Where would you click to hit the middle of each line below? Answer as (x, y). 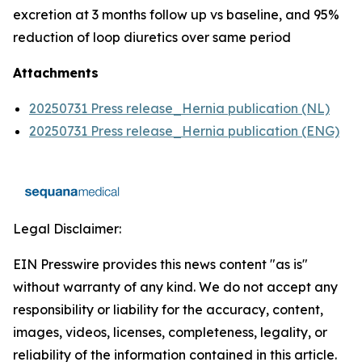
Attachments (56, 73)
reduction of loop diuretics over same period (152, 37)
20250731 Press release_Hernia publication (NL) (179, 108)
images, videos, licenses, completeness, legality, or (170, 332)
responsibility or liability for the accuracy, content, (168, 309)
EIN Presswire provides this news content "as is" (160, 264)
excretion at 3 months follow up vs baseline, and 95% (176, 15)
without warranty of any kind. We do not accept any (175, 287)
